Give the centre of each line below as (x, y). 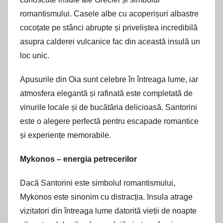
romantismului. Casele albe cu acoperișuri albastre (109, 13)
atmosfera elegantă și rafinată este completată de (106, 93)
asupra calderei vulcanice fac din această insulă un (110, 41)
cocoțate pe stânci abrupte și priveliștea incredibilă (109, 27)
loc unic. (35, 55)
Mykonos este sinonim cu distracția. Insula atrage (106, 197)
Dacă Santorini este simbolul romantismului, (98, 183)
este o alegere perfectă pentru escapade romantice (109, 121)
